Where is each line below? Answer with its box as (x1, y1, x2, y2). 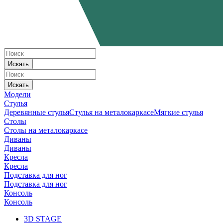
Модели (4, 90, 31, 99)
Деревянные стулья (4, 108, 69, 116)
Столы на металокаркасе (4, 125, 88, 134)
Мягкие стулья (154, 108, 203, 116)
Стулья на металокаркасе (69, 108, 154, 116)
